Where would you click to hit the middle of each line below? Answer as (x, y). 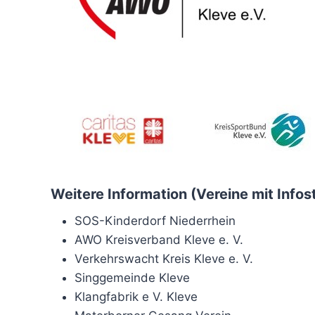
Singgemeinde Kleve (132, 277)
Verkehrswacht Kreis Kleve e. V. (164, 258)
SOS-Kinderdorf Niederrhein (155, 220)
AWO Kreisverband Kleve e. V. (159, 239)
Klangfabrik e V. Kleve (136, 296)
